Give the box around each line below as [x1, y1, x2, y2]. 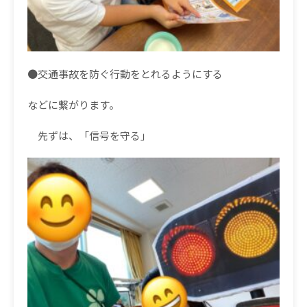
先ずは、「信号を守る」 [27, 128, 151, 143]
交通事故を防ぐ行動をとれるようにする [38, 66, 223, 82]
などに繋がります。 [27, 97, 119, 112]
